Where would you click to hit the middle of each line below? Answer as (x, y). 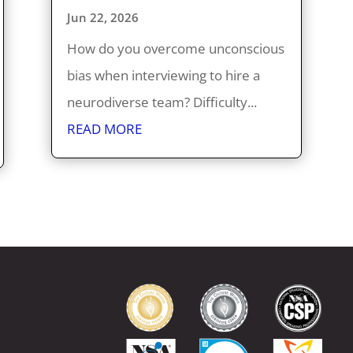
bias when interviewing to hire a (163, 75)
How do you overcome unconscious (175, 48)
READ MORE (104, 128)
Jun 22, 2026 (102, 17)
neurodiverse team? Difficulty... (162, 102)
